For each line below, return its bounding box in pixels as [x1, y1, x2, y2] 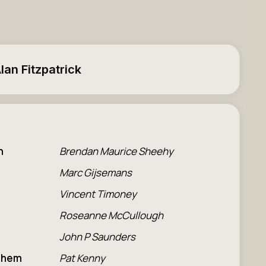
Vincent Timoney [59, 187, 137, 201]
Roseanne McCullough [59, 208, 163, 222]
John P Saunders [59, 230, 135, 243]
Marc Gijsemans [59, 166, 132, 179]
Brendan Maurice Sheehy [59, 144, 173, 158]
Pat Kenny [59, 251, 105, 265]
